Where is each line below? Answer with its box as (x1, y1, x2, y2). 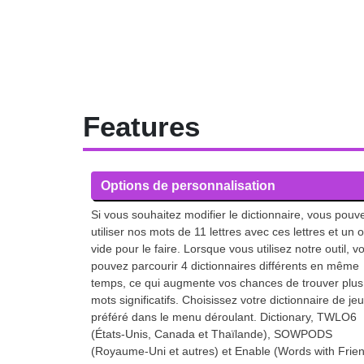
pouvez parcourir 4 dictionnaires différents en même (91, 259, 359, 272)
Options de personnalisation (101, 179, 275, 193)
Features (83, 110, 200, 142)
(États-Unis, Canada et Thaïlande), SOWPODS (91, 327, 332, 340)
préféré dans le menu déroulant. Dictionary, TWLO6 (91, 310, 357, 323)
